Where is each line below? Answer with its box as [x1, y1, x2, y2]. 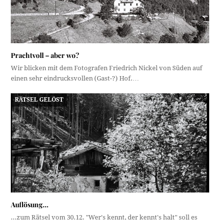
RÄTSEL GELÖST [14, 96, 63, 103]
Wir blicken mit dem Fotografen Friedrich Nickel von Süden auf [11, 64, 203, 72]
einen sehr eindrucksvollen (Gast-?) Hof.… [11, 75, 139, 82]
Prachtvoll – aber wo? [11, 51, 80, 60]
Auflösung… [11, 199, 49, 209]
